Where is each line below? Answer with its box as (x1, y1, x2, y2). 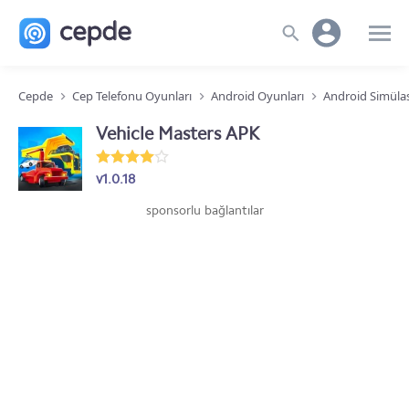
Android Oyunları (211, 88, 304, 104)
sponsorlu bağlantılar (145, 203, 264, 218)
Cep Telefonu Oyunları (72, 88, 192, 104)
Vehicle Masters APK (96, 122, 259, 144)
